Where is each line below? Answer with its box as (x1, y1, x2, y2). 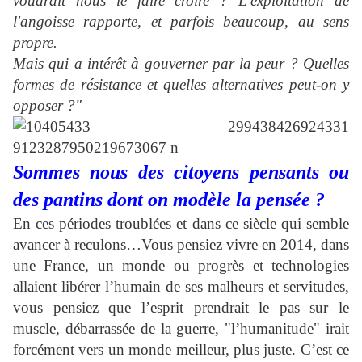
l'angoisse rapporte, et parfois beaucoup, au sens (13, 13, 349, 31)
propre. (13, 34, 57, 52)
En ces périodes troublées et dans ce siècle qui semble (13, 215, 349, 233)
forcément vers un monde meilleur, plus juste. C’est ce (13, 341, 349, 359)
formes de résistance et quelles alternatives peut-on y (13, 76, 349, 94)
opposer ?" (13, 97, 82, 115)
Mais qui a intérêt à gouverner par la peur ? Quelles (13, 55, 349, 73)
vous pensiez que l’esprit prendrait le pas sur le (13, 299, 349, 317)
